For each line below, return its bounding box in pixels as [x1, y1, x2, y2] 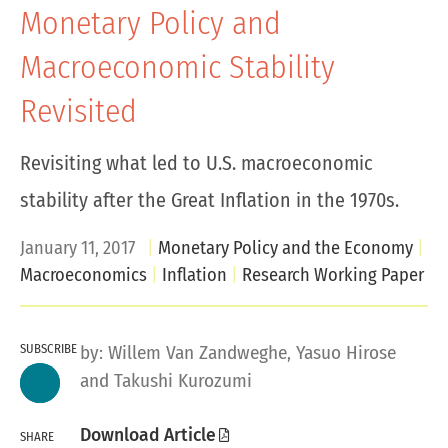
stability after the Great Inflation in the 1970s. [20, 188, 399, 212]
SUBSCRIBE [20, 341, 77, 356]
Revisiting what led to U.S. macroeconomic [20, 151, 373, 175]
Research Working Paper [238, 264, 424, 286]
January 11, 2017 [20, 237, 135, 259]
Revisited [20, 92, 137, 130]
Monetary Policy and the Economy [154, 237, 417, 259]
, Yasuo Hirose [287, 341, 396, 364]
